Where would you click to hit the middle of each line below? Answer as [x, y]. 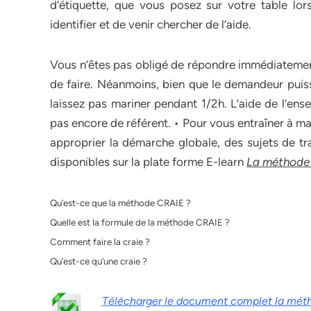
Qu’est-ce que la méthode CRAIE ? [120, 203]
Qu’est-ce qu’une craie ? [99, 261]
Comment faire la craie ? [100, 242]
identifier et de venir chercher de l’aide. [151, 24]
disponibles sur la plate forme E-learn [148, 162]
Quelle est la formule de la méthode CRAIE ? [140, 222]
